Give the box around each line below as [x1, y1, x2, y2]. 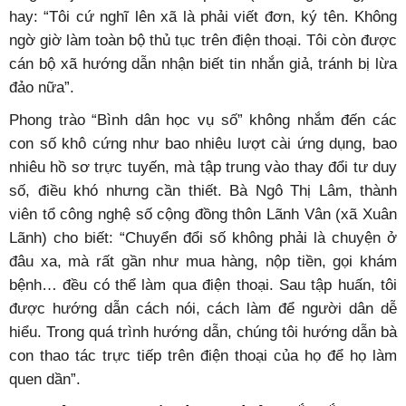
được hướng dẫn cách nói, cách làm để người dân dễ [9, 300, 397, 316]
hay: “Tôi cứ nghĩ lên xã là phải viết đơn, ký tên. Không [9, 8, 397, 24]
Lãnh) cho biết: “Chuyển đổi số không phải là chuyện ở [9, 229, 397, 246]
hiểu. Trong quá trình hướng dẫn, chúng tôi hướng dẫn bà [9, 324, 397, 340]
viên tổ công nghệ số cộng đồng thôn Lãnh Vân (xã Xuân [9, 206, 397, 222]
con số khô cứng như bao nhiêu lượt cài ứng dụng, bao [9, 135, 397, 151]
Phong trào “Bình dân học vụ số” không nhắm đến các [9, 111, 397, 128]
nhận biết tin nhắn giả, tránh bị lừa [161, 55, 398, 72]
